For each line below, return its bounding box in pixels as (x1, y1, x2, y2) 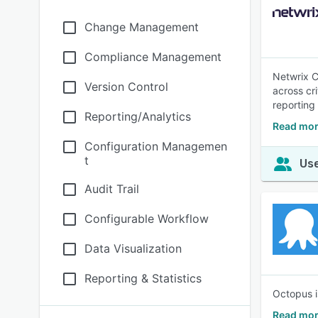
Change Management (84, 20, 199, 34)
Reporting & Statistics (84, 271, 202, 285)
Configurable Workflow (84, 212, 209, 226)
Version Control (84, 79, 168, 94)
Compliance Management (84, 50, 221, 64)
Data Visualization (84, 241, 182, 256)
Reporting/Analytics (84, 109, 191, 124)
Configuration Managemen (84, 139, 227, 153)
